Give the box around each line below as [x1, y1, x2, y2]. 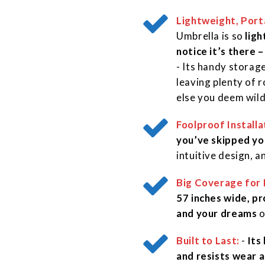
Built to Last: [176, 234, 240, 247]
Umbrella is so [176, 30, 245, 43]
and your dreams [176, 207, 257, 220]
